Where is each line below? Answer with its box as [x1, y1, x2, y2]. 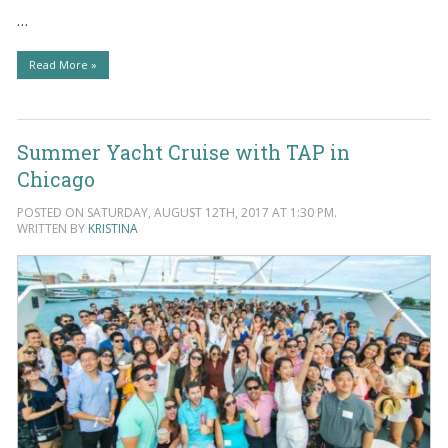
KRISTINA [87, 220, 138, 238]
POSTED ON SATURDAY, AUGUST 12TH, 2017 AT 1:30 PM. [16, 204, 337, 222]
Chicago [16, 166, 95, 192]
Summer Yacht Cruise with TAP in [16, 139, 350, 165]
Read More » [28, 56, 97, 72]
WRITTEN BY [16, 220, 88, 238]
